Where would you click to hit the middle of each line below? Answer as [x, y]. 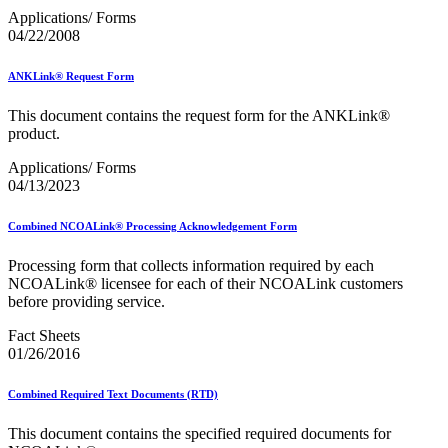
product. [34, 134]
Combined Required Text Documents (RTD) [113, 394]
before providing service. [86, 302]
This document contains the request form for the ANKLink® [199, 116]
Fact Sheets [44, 336]
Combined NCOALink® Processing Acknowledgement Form [152, 226]
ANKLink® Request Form [71, 76]
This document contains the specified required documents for [199, 434]
